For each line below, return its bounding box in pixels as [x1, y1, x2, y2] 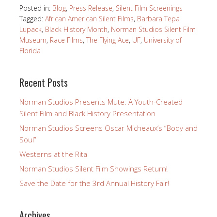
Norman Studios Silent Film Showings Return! [19, 163, 168, 173]
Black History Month [45, 24, 108, 34]
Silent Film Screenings [116, 3, 183, 13]
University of [144, 35, 182, 45]
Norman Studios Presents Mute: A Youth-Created [19, 96, 183, 107]
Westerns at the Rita [19, 149, 87, 159]
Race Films [50, 35, 83, 45]
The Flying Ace [86, 35, 129, 45]
